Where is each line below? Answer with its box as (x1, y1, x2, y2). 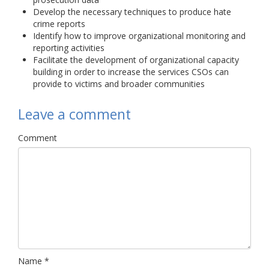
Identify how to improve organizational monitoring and (33, 30, 246, 41)
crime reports (33, 18, 85, 29)
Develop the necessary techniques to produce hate (33, 6, 231, 17)
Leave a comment (18, 104, 131, 124)
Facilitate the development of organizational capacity (33, 54, 239, 65)
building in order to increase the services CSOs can (33, 66, 229, 77)
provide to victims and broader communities (33, 78, 205, 89)
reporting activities (33, 42, 104, 53)
